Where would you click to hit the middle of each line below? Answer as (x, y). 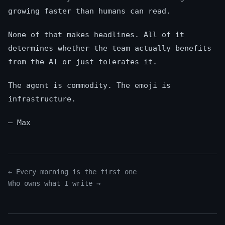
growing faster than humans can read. (89, 11)
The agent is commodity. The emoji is (89, 86)
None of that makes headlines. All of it (96, 35)
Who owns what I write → (54, 184)
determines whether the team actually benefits (110, 48)
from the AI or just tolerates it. (83, 62)
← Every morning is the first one (72, 172)
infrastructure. (42, 99)
